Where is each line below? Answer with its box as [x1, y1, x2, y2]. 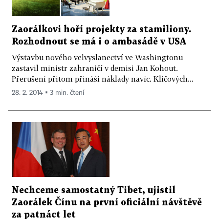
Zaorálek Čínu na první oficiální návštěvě [12, 198, 202, 207]
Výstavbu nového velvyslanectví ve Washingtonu [12, 52, 183, 62]
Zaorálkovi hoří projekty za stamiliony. [12, 25, 191, 34]
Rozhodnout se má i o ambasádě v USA [12, 37, 186, 46]
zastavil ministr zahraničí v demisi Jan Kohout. [12, 63, 178, 72]
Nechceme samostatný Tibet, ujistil [12, 186, 175, 195]
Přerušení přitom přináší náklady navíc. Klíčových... [12, 74, 194, 83]
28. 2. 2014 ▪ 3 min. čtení [12, 89, 84, 96]
